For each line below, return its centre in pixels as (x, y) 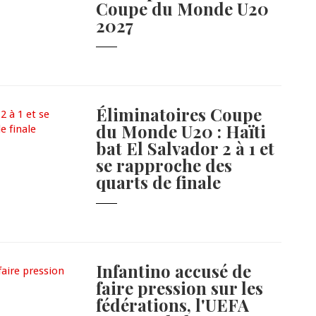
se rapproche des (164, 165)
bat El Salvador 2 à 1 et (186, 148)
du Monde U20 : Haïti (181, 132)
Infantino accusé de (174, 271)
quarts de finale (159, 182)
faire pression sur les (180, 288)
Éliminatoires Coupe (179, 115)
